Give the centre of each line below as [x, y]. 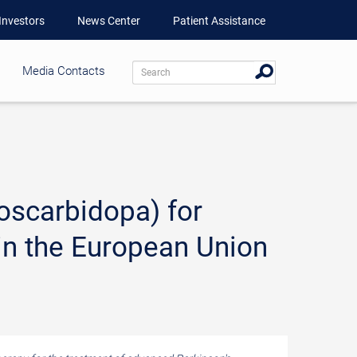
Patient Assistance [219, 21]
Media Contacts [64, 71]
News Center [109, 21]
